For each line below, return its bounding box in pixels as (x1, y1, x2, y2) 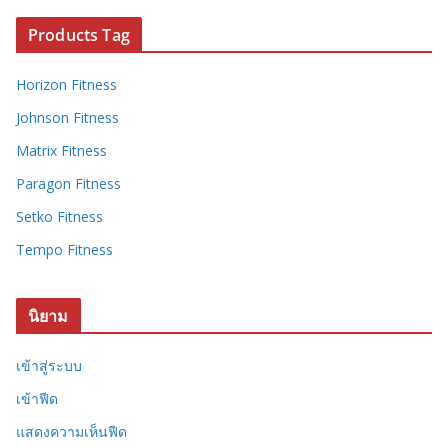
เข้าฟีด (16, 389, 58, 409)
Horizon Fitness (16, 75, 117, 95)
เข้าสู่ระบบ (16, 356, 82, 376)
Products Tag (28, 24, 130, 47)
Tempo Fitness (16, 240, 113, 260)
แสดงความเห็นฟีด (16, 422, 127, 442)
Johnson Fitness (16, 108, 119, 128)
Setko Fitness (16, 207, 103, 227)
